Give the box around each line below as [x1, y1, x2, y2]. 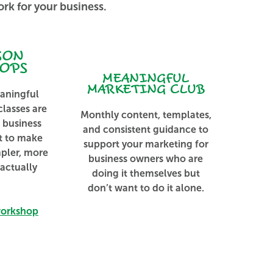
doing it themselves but [91, 168, 200, 180]
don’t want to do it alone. [87, 182, 204, 194]
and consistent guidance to [83, 124, 209, 136]
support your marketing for [83, 138, 208, 151]
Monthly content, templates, [80, 109, 211, 121]
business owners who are [88, 153, 204, 165]
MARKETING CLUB [87, 82, 205, 99]
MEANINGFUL [102, 71, 190, 88]
